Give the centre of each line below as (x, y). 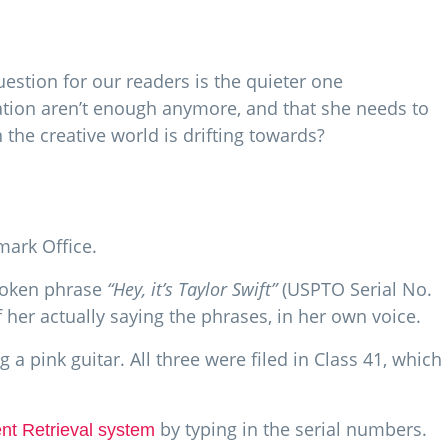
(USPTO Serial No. (354, 288)
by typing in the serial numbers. (291, 428)
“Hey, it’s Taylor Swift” (192, 288)
